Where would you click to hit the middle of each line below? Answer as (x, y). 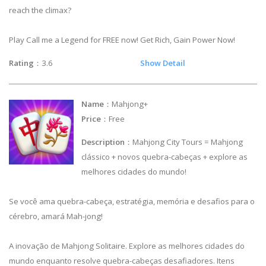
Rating (21, 63)
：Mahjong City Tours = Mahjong (184, 142)
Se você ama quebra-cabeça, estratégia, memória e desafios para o (132, 202)
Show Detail (163, 63)
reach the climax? (40, 10)
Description (103, 142)
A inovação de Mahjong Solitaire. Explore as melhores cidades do (127, 246)
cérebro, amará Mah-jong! (56, 216)
